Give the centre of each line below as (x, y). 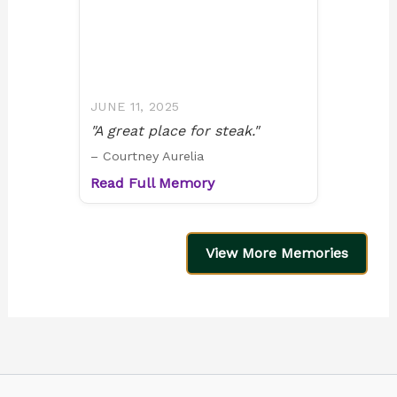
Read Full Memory (152, 183)
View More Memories (277, 253)
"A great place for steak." (175, 131)
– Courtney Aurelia (147, 156)
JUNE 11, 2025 (135, 107)
